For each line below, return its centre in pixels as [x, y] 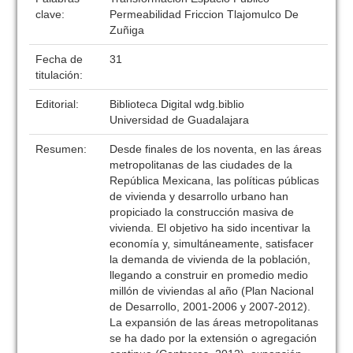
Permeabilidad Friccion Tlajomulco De [204, 14]
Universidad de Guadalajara [180, 120]
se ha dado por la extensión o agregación [214, 338]
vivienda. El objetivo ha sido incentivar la [210, 228]
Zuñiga [127, 30]
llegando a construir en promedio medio [209, 275]
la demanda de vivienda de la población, [210, 259]
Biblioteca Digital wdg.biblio [177, 104]
